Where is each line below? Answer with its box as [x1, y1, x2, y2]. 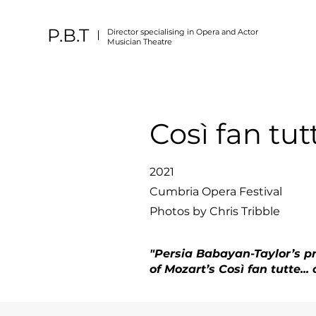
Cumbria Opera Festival [150, 185, 282, 198]
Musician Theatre [107, 37, 172, 47]
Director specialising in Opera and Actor [107, 27, 258, 37]
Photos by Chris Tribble [150, 205, 280, 218]
